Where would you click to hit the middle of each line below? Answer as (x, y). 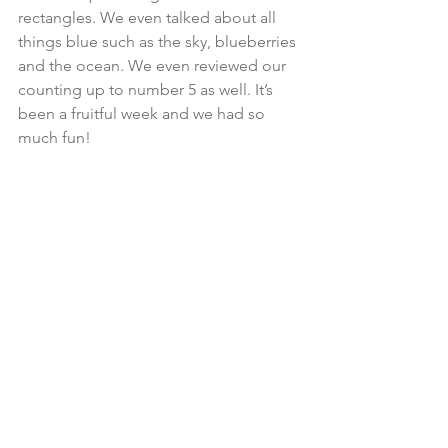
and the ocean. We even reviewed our (154, 65)
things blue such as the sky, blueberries (159, 41)
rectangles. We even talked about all (149, 17)
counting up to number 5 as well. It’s (147, 89)
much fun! (56, 137)
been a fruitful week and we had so (143, 113)
